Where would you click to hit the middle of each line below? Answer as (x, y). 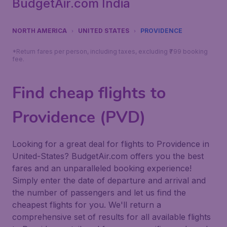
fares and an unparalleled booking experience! (102, 168)
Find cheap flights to (89, 93)
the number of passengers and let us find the (99, 193)
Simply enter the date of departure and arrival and (109, 180)
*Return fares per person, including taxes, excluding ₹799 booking (110, 51)
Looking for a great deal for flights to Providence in (111, 144)
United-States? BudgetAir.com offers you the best (108, 156)
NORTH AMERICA (40, 31)
